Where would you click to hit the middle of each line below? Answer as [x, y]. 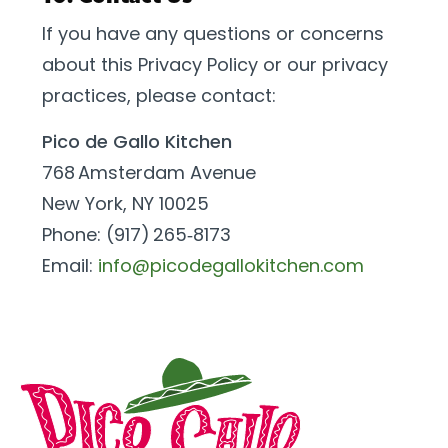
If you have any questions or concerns [213, 33]
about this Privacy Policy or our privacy [215, 64]
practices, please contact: [159, 95]
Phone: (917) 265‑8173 [136, 234]
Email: [70, 265]
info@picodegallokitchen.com [231, 265]
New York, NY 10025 [125, 203]
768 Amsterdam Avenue [149, 172]
